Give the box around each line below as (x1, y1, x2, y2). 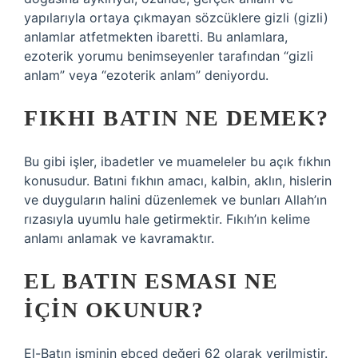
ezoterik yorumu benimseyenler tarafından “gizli (24, 48, 313, 64)
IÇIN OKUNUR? (24, 297, 204, 322)
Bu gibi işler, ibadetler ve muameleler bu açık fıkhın (24, 153, 331, 169)
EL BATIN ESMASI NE (24, 268, 278, 293)
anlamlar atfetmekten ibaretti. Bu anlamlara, (24, 29, 288, 45)
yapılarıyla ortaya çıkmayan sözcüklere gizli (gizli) (24, 10, 328, 26)
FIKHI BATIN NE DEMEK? (24, 105, 329, 130)
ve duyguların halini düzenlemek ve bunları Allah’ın (24, 192, 327, 208)
